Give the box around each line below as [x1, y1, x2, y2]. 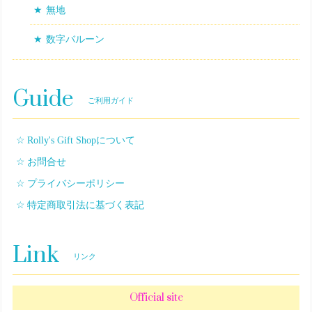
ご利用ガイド [88, 96, 134, 105]
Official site [129, 291, 183, 305]
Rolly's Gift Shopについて [27, 135, 135, 146]
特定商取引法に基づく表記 [27, 200, 144, 211]
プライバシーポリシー [27, 178, 125, 189]
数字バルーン [46, 34, 104, 45]
